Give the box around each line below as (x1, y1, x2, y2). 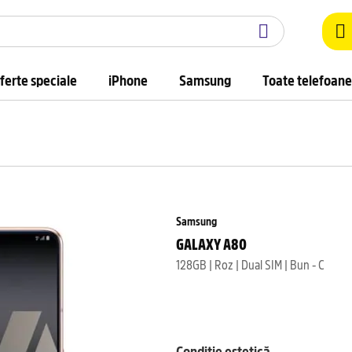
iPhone (108, 70, 148, 90)
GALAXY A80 (176, 232, 247, 254)
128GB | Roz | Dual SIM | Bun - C (176, 255, 324, 273)
